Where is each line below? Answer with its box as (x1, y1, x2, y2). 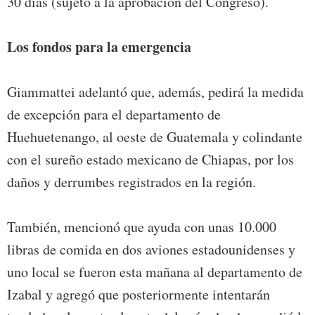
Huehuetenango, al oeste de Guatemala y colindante (7, 127, 302, 146)
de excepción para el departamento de (7, 104, 221, 124)
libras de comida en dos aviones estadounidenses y (7, 239, 295, 259)
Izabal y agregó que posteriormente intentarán (7, 284, 270, 304)
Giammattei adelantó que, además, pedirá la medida (7, 82, 304, 101)
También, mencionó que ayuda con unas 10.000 (7, 217, 276, 236)
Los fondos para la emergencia (7, 36, 191, 57)
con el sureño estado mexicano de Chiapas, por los (7, 149, 294, 169)
